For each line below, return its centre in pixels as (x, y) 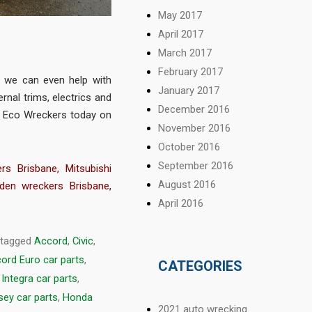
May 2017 (180, 15)
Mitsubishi (88, 169)
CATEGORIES (201, 266)
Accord (51, 241)
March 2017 (185, 53)
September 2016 (196, 165)
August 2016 (187, 184)
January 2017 (189, 90)
